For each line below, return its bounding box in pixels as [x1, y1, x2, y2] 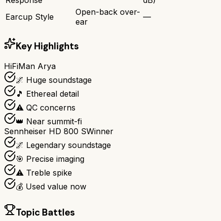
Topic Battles [16, 206, 75, 219]
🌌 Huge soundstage [16, 75, 92, 85]
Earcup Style [5, 11, 54, 22]
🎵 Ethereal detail [16, 89, 79, 99]
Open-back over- [75, 6, 140, 17]
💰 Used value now [16, 182, 86, 192]
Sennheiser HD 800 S [4, 126, 86, 137]
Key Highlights [16, 39, 79, 52]
